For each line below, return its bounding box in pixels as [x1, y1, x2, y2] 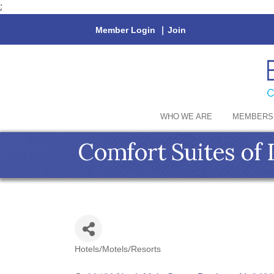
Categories [74, 250, 149, 269]
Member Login [95, 23, 155, 38]
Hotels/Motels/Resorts [75, 243, 161, 257]
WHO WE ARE [160, 110, 212, 124]
